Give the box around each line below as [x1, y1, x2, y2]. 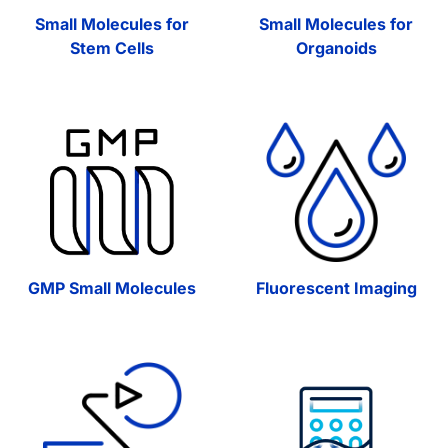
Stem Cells [70, 38, 154, 59]
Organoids [295, 38, 377, 59]
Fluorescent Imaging [255, 278, 417, 299]
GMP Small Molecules [28, 278, 196, 299]
